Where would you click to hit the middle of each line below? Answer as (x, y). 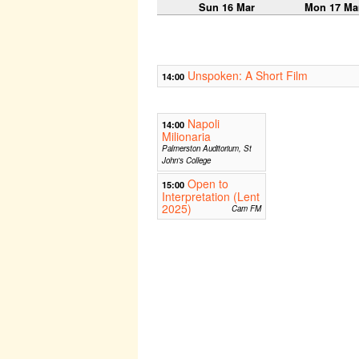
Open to (208, 184)
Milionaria (186, 137)
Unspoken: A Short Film (248, 76)
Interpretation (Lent (211, 197)
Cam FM (246, 209)
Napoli (204, 124)
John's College (186, 161)
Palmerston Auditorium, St (207, 149)
